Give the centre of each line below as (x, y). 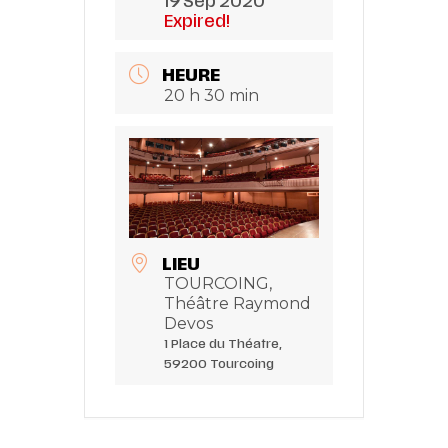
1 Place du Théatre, (223, 344)
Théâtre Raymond (237, 304)
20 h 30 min (211, 96)
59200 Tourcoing (219, 364)
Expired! (197, 21)
